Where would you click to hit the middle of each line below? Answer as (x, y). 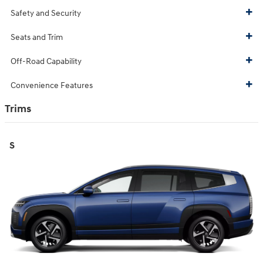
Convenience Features (52, 86)
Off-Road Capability (46, 62)
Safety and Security (46, 14)
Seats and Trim (37, 38)
